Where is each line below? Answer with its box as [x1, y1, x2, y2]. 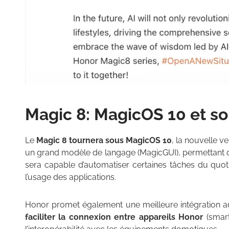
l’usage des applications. [25, 172, 116, 182]
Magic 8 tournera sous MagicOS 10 [36, 135, 172, 146]
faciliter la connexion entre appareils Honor [25, 212, 203, 222]
